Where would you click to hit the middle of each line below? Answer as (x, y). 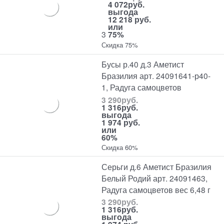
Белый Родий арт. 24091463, (155, 178)
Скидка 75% (120, 45)
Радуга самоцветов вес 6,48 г (156, 189)
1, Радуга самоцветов (142, 87)
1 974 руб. (121, 122)
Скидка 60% (120, 147)
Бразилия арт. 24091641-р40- (156, 76)
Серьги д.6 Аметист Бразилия (157, 166)
